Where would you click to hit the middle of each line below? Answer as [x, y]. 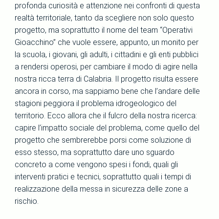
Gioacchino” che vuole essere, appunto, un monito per [107, 42]
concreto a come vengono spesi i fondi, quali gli [96, 164]
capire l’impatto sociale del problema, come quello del [107, 128]
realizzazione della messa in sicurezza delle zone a [101, 189]
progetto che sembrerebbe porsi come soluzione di [103, 140]
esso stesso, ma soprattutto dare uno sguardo [95, 152]
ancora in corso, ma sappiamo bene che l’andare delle [107, 91]
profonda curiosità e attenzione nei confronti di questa [107, 6]
